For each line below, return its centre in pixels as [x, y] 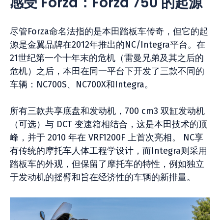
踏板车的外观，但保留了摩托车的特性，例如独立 [107, 164]
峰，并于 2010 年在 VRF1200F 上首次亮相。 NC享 [107, 137]
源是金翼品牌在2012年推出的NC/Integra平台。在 [108, 45]
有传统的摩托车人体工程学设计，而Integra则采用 [109, 151]
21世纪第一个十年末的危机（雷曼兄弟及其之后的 [107, 58]
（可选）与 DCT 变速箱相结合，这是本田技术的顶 [109, 124]
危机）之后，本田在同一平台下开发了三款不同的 [107, 71]
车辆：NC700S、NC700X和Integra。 [82, 84]
